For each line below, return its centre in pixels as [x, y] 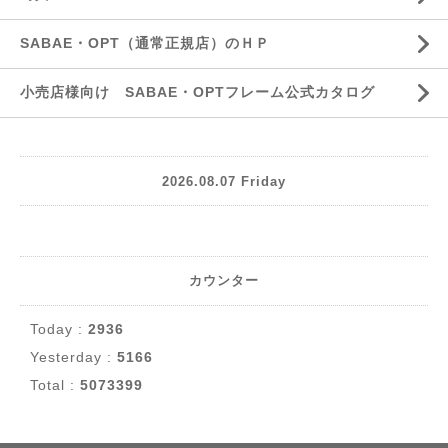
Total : [55, 385]
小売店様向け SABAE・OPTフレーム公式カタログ [197, 92]
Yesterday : [73, 357]
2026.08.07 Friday [224, 181]
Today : [59, 329]
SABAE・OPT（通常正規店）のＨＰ [145, 43]
